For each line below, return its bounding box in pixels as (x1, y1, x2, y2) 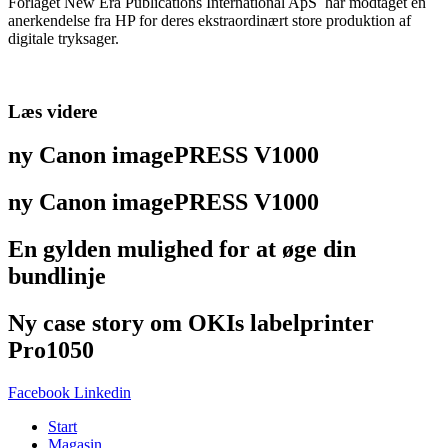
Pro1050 (8, 337, 94, 364)
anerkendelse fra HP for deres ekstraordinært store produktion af (8, 11, 411, 29)
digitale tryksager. (8, 29, 119, 47)
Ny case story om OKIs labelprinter (8, 310, 374, 337)
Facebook (8, 384, 70, 402)
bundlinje (8, 263, 106, 290)
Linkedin (74, 384, 131, 402)
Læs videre (8, 100, 97, 122)
